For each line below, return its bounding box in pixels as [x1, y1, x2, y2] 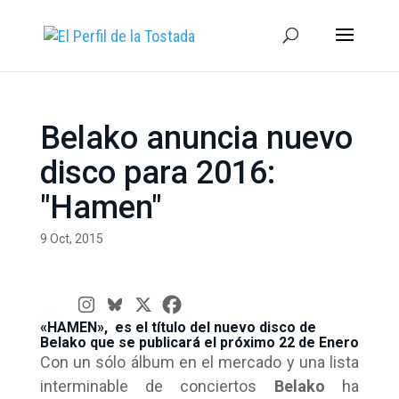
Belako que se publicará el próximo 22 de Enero [39, 334, 359, 351]
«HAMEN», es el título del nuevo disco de [39, 319, 316, 336]
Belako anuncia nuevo [39, 119, 353, 157]
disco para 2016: [39, 154, 275, 191]
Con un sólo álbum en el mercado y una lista [39, 353, 360, 371]
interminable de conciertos [39, 377, 274, 395]
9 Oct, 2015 [39, 232, 103, 246]
